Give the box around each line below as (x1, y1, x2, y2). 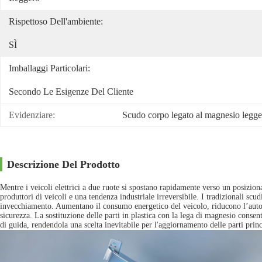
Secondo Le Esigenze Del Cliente (9, 87, 133, 96)
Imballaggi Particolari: (9, 63, 90, 73)
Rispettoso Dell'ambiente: (9, 16, 103, 26)
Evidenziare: (9, 110, 55, 120)
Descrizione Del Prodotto (7, 158, 120, 170)
